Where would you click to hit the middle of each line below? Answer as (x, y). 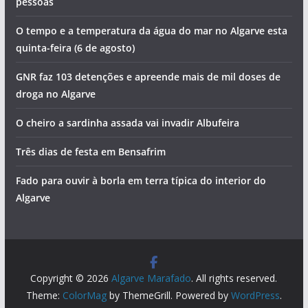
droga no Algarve (55, 94)
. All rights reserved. (234, 278)
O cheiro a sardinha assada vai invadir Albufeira (127, 123)
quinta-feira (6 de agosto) (75, 48)
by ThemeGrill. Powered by (168, 296)
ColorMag (84, 296)
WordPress (255, 296)
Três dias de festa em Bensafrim (90, 152)
